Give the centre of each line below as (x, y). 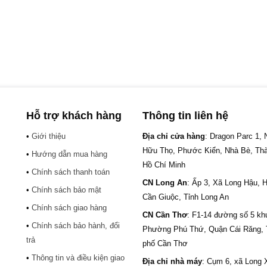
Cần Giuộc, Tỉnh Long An (186, 197)
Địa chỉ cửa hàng (174, 136)
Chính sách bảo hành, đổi (76, 226)
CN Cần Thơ (165, 215)
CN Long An (165, 183)
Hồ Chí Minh (164, 165)
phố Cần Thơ (165, 244)
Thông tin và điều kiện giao (78, 258)
